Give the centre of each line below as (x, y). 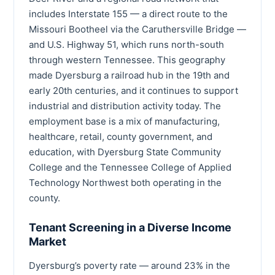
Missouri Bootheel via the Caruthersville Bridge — (137, 29)
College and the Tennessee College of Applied (130, 167)
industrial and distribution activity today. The (125, 106)
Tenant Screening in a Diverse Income (130, 227)
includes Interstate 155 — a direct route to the (128, 14)
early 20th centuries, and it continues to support (134, 90)
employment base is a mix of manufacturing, (124, 121)
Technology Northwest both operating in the (125, 182)
